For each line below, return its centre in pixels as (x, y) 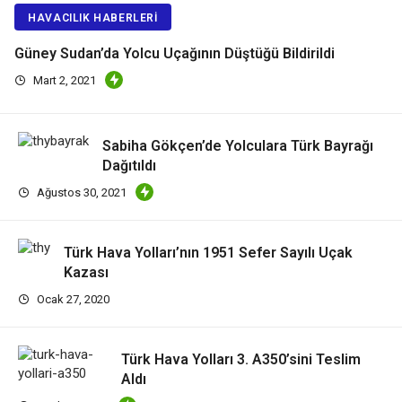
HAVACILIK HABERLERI (93, 18)
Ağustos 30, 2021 (80, 192)
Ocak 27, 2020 (72, 299)
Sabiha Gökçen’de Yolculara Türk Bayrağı (238, 145)
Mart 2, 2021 (64, 81)
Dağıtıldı (129, 165)
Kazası (86, 272)
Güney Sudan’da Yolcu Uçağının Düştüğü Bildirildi (175, 54)
